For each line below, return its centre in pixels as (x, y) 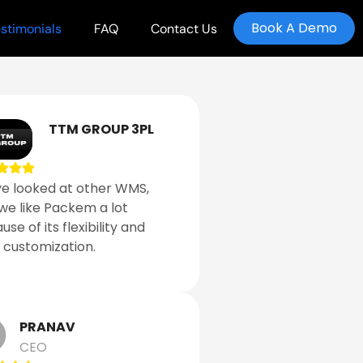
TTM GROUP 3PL (101, 130)
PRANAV (47, 327)
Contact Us (184, 28)
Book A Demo (294, 28)
